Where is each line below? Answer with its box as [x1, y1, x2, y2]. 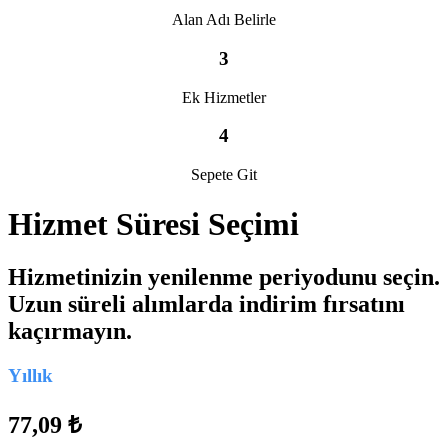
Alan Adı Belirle [172, 11, 276, 29]
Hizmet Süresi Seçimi [8, 205, 299, 242]
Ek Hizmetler [182, 88, 266, 106]
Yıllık [8, 364, 53, 386]
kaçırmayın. [8, 318, 132, 345]
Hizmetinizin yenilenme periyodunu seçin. [8, 264, 440, 291]
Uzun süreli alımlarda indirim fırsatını [8, 291, 405, 318]
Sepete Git [191, 166, 257, 184]
